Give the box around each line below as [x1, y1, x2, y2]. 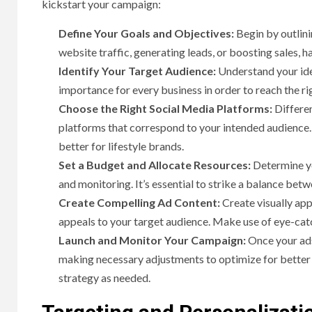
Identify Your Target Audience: [58, 64, 218, 78]
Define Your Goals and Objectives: [58, 26, 234, 40]
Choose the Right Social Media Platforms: [58, 102, 272, 116]
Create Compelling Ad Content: [58, 196, 220, 210]
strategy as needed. [58, 271, 150, 285]
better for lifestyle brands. [58, 139, 184, 153]
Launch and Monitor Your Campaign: [58, 233, 246, 247]
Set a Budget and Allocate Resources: [58, 158, 253, 172]
